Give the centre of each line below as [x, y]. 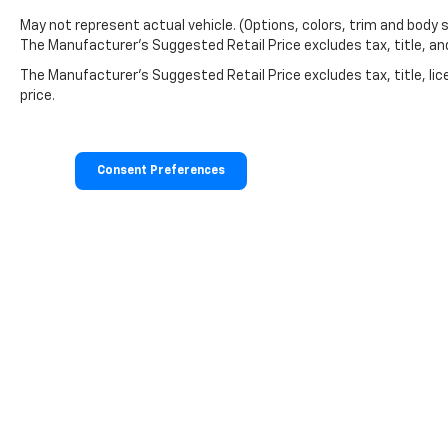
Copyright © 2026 [267, 395]
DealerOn [359, 395]
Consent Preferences [161, 171]
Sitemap [418, 395]
